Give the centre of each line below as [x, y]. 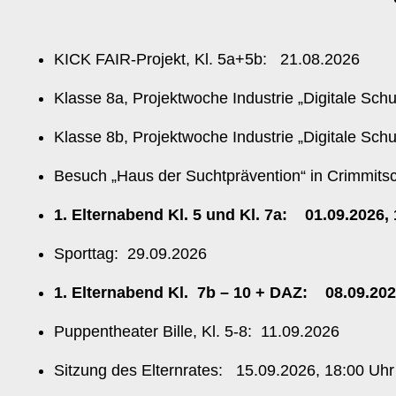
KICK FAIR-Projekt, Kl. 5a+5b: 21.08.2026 [207, 59]
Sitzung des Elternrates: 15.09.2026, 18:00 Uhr [224, 370]
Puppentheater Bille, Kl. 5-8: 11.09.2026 [197, 331]
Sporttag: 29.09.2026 [133, 254]
